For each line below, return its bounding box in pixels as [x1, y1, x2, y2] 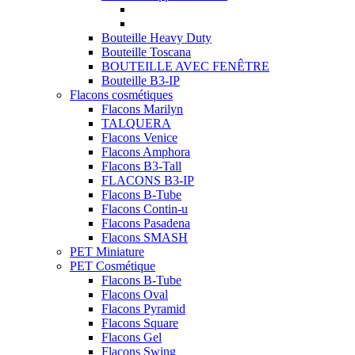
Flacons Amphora [101, 145, 190, 158]
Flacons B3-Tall [101, 159, 181, 173]
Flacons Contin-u [101, 202, 188, 216]
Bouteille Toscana [101, 45, 191, 59]
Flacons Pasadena [101, 216, 190, 230]
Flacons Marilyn [101, 102, 183, 116]
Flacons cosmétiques [70, 88, 173, 101]
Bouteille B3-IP [101, 74, 180, 87]
